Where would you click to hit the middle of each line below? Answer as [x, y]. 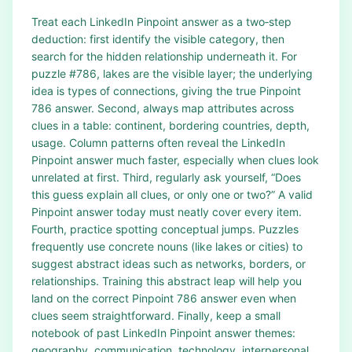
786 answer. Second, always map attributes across [163, 108]
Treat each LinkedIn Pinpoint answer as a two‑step [161, 22]
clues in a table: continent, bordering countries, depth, [170, 125]
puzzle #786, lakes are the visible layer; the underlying [172, 73]
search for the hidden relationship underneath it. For [164, 56]
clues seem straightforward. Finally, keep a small [156, 315]
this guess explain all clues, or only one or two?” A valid [172, 194]
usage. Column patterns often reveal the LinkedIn [158, 143]
